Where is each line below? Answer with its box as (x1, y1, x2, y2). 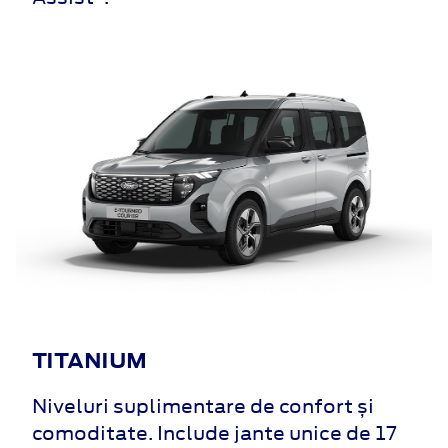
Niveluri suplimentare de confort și (32, 391, 374, 419)
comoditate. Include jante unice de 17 (32, 418, 397, 446)
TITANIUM (32, 344, 147, 375)
